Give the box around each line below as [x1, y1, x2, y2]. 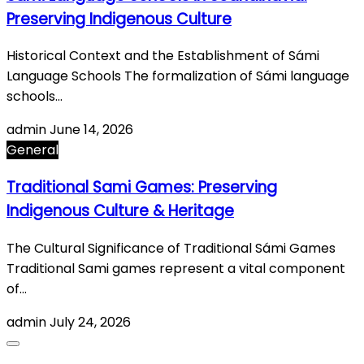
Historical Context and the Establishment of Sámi [6, 46, 319, 66]
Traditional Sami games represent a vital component [6, 258, 345, 278]
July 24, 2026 [50, 312, 131, 331]
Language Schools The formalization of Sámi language [6, 67, 349, 86]
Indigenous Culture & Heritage [6, 200, 234, 223]
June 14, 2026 [50, 120, 133, 140]
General [6, 141, 58, 160]
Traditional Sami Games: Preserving [6, 176, 277, 199]
